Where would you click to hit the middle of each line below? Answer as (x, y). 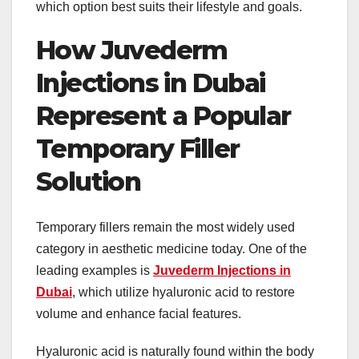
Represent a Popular (163, 116)
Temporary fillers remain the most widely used (165, 227)
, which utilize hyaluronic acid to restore (184, 292)
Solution (89, 182)
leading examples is (95, 270)
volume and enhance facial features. (139, 313)
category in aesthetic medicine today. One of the (171, 248)
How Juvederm (132, 50)
